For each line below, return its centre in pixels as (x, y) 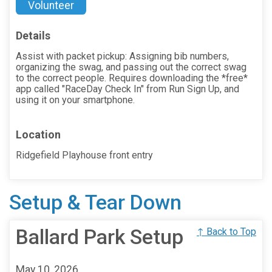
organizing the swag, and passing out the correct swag (131, 67)
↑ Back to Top (226, 231)
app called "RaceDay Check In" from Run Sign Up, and (127, 89)
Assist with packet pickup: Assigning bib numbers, (122, 56)
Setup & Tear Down (95, 202)
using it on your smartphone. (75, 100)
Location (38, 134)
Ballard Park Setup (100, 237)
